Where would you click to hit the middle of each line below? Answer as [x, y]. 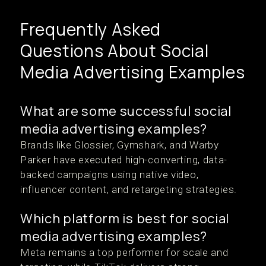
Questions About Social [115, 50]
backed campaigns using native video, [110, 175]
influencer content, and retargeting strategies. [129, 189]
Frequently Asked [91, 29]
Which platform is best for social [125, 218]
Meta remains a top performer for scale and [124, 252]
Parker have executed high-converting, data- [124, 160]
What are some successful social [126, 111]
